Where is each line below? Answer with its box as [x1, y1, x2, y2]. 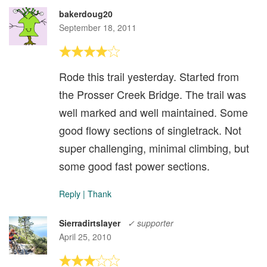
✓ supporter [128, 216, 173, 229]
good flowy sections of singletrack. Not [59, 122, 241, 138]
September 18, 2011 [59, 21, 136, 33]
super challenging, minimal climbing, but [59, 139, 249, 156]
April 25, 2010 [59, 230, 111, 243]
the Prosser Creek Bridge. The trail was [59, 86, 246, 102]
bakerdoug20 [59, 7, 113, 20]
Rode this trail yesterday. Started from [59, 68, 239, 84]
